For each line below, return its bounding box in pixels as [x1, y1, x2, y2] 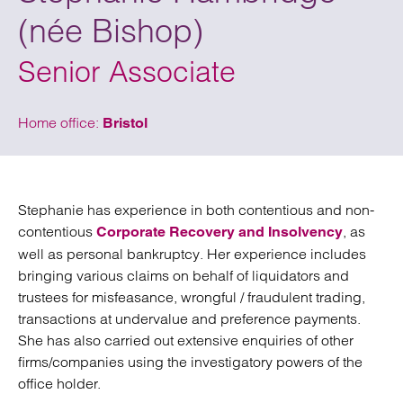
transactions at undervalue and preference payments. [18, 309, 361, 327]
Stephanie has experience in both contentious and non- [18, 201, 374, 219]
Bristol [103, 114, 148, 131]
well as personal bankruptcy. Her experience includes [18, 245, 366, 263]
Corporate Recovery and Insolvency [96, 223, 343, 240]
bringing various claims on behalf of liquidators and [18, 266, 349, 284]
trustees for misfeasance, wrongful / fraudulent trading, [18, 288, 365, 306]
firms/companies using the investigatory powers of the [18, 353, 363, 371]
